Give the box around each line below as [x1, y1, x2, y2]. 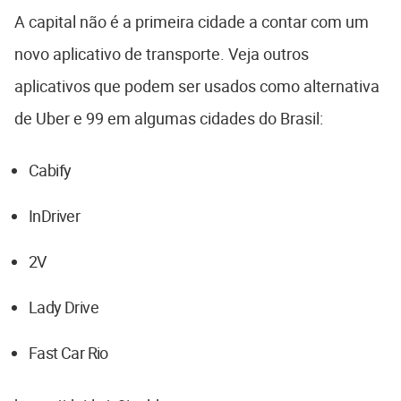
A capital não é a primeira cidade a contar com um [14, 11, 369, 33]
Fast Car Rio [29, 342, 108, 364]
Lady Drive [29, 296, 98, 319]
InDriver [29, 205, 81, 227]
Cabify [29, 159, 72, 182]
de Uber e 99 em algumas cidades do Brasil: [14, 107, 323, 130]
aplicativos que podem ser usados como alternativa [14, 75, 380, 98]
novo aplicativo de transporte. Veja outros [14, 43, 309, 65]
